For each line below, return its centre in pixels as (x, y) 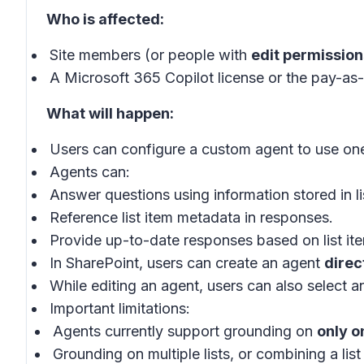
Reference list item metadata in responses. (191, 217)
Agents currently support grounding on (185, 331)
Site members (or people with (150, 55)
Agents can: (90, 172)
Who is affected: (105, 19)
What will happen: (110, 113)
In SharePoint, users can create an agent (187, 263)
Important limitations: (120, 308)
